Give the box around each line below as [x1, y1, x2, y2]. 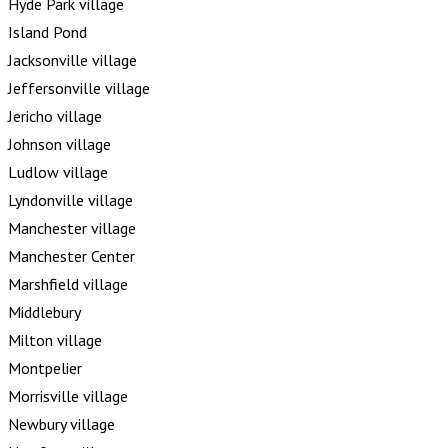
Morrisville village [8, 385, 128, 406]
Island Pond [8, 21, 87, 42]
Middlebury [8, 301, 81, 322]
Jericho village [8, 105, 102, 126]
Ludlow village [8, 161, 108, 182]
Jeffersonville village [8, 77, 150, 98]
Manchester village [8, 217, 136, 238]
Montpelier [8, 357, 82, 378]
